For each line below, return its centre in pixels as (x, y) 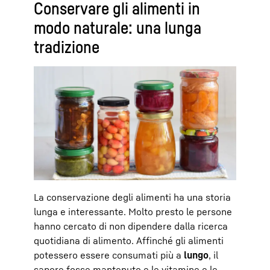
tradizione (67, 46)
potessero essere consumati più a (109, 255)
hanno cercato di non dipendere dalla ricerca (131, 226)
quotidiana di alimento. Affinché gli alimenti (129, 240)
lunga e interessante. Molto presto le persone (133, 211)
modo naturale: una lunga (118, 27)
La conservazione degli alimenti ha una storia (132, 197)
